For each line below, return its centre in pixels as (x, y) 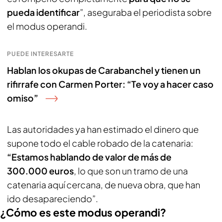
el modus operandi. (47, 26)
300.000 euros (40, 171)
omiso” (23, 98)
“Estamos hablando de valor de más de (89, 157)
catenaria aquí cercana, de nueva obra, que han (104, 185)
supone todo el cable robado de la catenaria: (100, 143)
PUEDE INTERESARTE (41, 54)
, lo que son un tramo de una (131, 171)
